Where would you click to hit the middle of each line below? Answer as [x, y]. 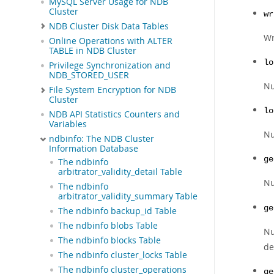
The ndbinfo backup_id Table [117, 211]
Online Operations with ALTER [111, 41]
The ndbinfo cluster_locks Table [123, 255]
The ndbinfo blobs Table [108, 226]
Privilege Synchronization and [110, 66]
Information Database [94, 149]
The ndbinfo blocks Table [109, 241]
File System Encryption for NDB [113, 90]
